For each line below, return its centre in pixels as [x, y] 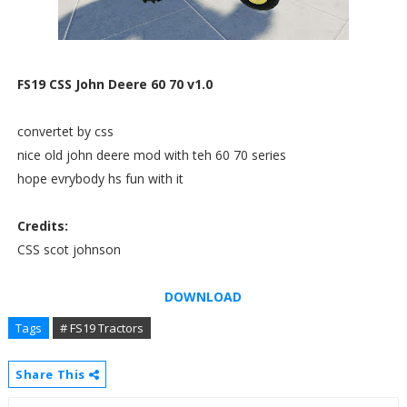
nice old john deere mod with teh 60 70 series [151, 154]
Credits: [42, 225]
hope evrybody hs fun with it [100, 178]
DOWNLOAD [203, 296]
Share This [52, 374]
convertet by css [65, 131]
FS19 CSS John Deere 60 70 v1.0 [114, 84]
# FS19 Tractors [101, 328]
